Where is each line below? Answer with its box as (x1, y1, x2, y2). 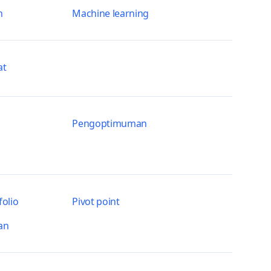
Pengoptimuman (72, 117, 148, 130)
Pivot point (72, 195, 120, 208)
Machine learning (72, 7, 149, 20)
